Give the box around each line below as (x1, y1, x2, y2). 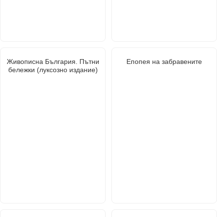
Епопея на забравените (126, 57, 202, 65)
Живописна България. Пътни (6, 57, 99, 65)
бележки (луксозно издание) (8, 65, 98, 74)
